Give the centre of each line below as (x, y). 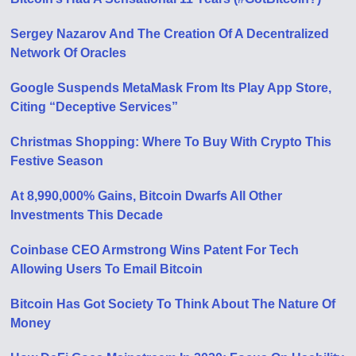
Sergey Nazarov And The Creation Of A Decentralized (170, 34)
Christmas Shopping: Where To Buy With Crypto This (171, 142)
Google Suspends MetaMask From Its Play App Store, (171, 88)
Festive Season (57, 161)
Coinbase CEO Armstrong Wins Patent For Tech (155, 250)
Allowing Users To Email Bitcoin (107, 269)
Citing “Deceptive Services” (95, 107)
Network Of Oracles (69, 53)
